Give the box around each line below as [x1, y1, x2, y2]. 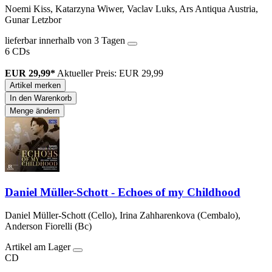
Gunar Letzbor [5, 15, 61, 25]
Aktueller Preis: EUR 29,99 [57, 68, 163, 78]
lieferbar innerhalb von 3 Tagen [5, 35, 127, 46]
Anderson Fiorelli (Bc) [5, 221, 92, 232]
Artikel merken [10, 81, 61, 90]
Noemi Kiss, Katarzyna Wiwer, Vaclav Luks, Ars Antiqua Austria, [5, 4, 258, 14]
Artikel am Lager [5, 242, 73, 253]
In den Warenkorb [10, 93, 72, 103]
